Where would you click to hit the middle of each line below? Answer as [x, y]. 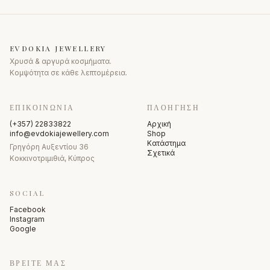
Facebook [28, 209]
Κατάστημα [166, 143]
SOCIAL [27, 193]
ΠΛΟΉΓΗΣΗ [174, 107]
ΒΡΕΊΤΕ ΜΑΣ [38, 262]
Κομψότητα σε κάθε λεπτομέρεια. [68, 72]
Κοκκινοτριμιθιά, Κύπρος [52, 158]
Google [23, 228]
